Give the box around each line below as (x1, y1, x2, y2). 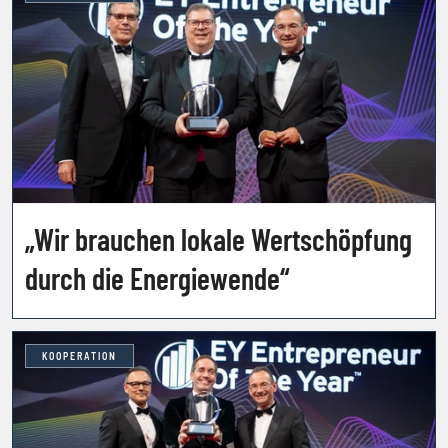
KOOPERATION (42, 349, 117, 362)
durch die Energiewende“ (25, 259, 289, 296)
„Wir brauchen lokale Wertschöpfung (25, 220, 412, 257)
